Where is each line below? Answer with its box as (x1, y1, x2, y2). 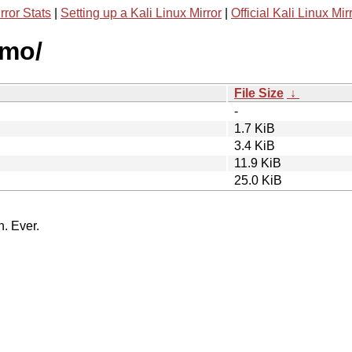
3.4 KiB (234, 138, 275, 152)
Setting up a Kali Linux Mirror (60, 6, 222, 20)
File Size (234, 86, 284, 100)
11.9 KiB (234, 156, 281, 170)
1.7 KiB (234, 121, 275, 135)
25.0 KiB (234, 173, 282, 187)
